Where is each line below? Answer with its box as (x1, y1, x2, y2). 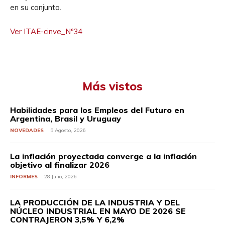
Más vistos (82, 79, 143, 93)
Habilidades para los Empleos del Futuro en (10, 105, 184, 115)
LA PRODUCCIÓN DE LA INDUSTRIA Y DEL (10, 197, 180, 207)
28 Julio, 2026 (44, 173, 77, 180)
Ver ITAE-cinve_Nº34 (10, 27, 82, 36)
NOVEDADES (10, 127, 44, 134)
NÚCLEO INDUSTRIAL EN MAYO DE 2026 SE (10, 206, 186, 216)
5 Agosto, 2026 (50, 127, 86, 134)
